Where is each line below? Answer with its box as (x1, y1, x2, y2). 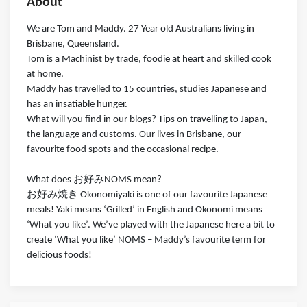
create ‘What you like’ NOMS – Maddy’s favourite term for (27, 234, 266, 245)
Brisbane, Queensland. (27, 38, 119, 49)
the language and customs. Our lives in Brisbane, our (27, 129, 241, 140)
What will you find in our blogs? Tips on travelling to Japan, (27, 114, 267, 125)
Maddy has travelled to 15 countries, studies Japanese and (27, 84, 267, 95)
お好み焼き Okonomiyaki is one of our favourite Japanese (27, 189, 267, 200)
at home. (27, 69, 64, 79)
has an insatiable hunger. (27, 99, 127, 110)
